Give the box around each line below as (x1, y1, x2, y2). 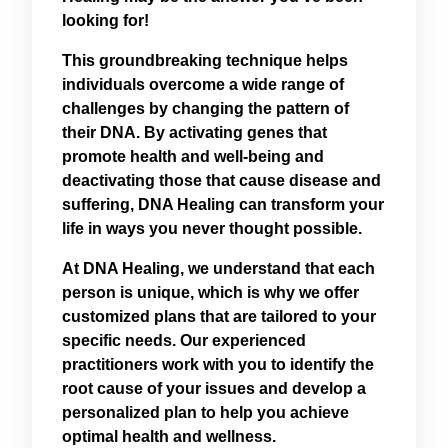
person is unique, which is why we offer (62, 284, 359, 302)
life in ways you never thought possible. (62, 220, 362, 238)
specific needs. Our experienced (62, 332, 306, 350)
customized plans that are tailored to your (62, 308, 376, 326)
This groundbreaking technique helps (62, 52, 348, 70)
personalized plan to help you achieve (62, 404, 349, 422)
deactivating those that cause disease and (62, 172, 381, 190)
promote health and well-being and (62, 148, 324, 166)
